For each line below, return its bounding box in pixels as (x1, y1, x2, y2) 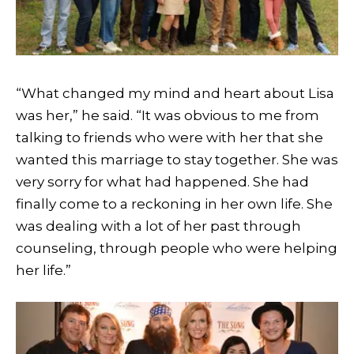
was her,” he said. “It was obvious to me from (16, 107, 319, 123)
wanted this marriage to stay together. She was (16, 151, 338, 168)
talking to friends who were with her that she (16, 129, 323, 145)
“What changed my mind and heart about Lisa (16, 85, 334, 101)
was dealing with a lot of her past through (16, 217, 301, 234)
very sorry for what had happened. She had (16, 173, 309, 190)
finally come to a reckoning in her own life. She (16, 195, 333, 212)
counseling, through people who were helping (16, 239, 337, 256)
